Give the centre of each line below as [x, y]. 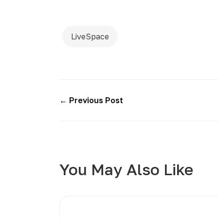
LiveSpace [90, 36]
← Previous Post [91, 100]
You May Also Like [126, 169]
